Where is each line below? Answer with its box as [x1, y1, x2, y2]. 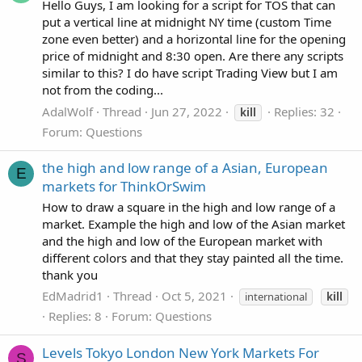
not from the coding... [42, 82, 163, 98]
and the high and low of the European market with [42, 232, 322, 249]
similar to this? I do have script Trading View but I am [42, 65, 338, 81]
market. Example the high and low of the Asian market [42, 215, 345, 232]
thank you [42, 266, 98, 283]
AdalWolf [42, 103, 93, 120]
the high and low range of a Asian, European [42, 158, 328, 177]
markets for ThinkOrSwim [42, 176, 206, 196]
